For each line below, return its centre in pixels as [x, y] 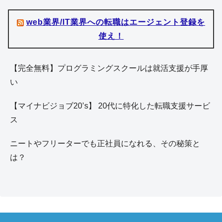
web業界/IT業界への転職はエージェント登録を [116, 22]
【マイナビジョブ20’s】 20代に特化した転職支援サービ [110, 106]
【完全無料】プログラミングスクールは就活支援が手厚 [109, 68]
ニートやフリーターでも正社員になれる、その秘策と [105, 144]
